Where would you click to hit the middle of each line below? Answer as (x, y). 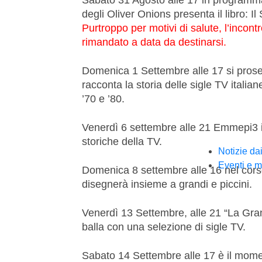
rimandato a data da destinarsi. (154, 42)
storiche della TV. (122, 141)
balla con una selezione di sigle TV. (164, 227)
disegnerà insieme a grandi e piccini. (167, 184)
